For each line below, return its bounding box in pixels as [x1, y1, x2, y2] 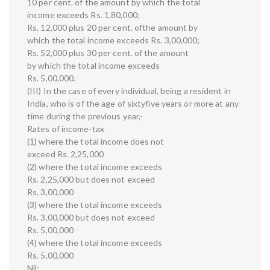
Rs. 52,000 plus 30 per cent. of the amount [27, 48, 189, 58]
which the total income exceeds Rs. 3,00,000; [27, 35, 200, 46]
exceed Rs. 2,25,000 [27, 149, 104, 160]
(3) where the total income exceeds [27, 199, 163, 210]
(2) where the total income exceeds [27, 162, 163, 172]
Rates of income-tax [27, 124, 104, 134]
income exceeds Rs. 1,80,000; [27, 10, 140, 20]
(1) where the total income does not [27, 136, 165, 147]
